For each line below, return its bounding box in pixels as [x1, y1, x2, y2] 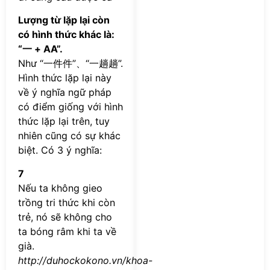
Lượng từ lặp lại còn [18, 14, 110, 27]
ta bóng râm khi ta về [18, 225, 116, 237]
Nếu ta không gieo [18, 181, 102, 194]
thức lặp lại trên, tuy [18, 115, 110, 128]
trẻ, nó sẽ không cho [18, 210, 112, 223]
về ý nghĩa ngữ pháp [18, 86, 111, 99]
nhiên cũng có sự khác [18, 130, 121, 142]
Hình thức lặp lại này [18, 72, 111, 84]
